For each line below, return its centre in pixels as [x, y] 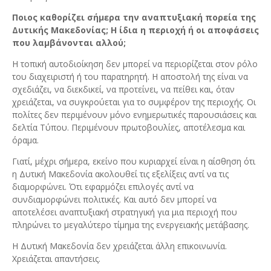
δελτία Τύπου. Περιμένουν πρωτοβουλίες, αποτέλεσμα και [129, 128]
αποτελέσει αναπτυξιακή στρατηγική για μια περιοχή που [125, 212]
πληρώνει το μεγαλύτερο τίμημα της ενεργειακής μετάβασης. [131, 225]
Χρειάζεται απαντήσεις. [56, 259]
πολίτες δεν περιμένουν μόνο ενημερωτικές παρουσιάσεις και [134, 115]
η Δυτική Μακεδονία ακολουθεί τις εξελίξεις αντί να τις [120, 174]
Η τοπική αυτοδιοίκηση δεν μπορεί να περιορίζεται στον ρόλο [135, 64]
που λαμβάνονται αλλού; [69, 43]
